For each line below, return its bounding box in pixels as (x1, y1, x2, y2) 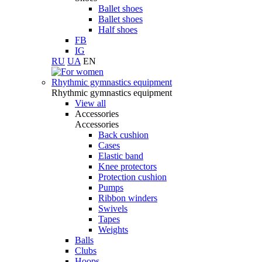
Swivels (98, 204, 127, 213)
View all (75, 98, 106, 108)
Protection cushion (98, 172, 167, 182)
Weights (98, 225, 128, 235)
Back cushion (98, 130, 149, 140)
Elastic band (98, 151, 143, 161)
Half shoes (98, 25, 137, 35)
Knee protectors (98, 161, 157, 171)
